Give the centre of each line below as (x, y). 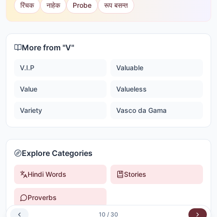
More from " (44, 47)
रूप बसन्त (116, 5)
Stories (135, 174)
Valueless (132, 89)
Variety (31, 110)
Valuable (130, 68)
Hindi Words (47, 174)
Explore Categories (57, 153)
